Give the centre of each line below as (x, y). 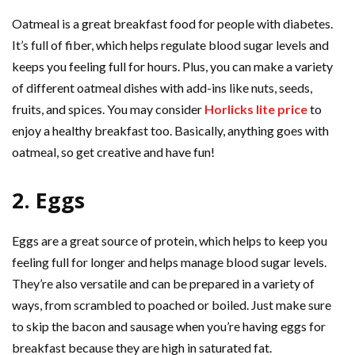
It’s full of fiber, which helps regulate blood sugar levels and (170, 45)
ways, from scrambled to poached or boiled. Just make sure (172, 305)
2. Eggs (48, 200)
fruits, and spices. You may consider (108, 109)
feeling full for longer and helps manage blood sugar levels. (169, 262)
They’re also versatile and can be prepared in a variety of (163, 284)
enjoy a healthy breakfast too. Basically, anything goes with (170, 131)
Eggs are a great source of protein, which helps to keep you (170, 241)
